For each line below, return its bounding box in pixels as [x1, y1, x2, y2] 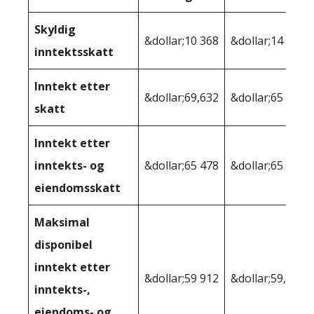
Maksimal [34, 214, 90, 231]
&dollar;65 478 [144, 158, 219, 174]
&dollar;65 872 [231, 90, 305, 106]
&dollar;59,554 [231, 271, 305, 287]
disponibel [34, 237, 93, 253]
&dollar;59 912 [144, 271, 219, 287]
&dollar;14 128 [231, 33, 305, 49]
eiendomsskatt [34, 180, 121, 196]
